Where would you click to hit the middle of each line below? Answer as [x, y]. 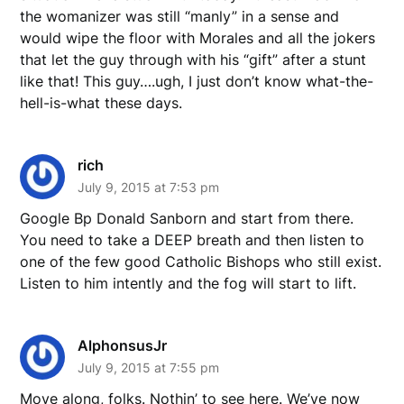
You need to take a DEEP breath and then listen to [193, 239]
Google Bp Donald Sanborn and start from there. [187, 218]
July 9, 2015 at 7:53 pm [149, 187]
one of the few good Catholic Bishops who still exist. [201, 261]
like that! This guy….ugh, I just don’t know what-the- [197, 81]
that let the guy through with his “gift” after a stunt [193, 59]
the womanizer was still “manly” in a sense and [180, 16]
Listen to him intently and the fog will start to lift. [188, 283]
